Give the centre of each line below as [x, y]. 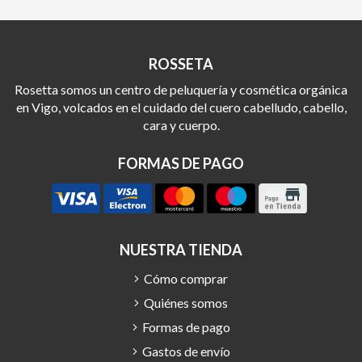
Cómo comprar [186, 279]
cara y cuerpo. [181, 124]
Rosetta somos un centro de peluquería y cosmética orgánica [181, 89]
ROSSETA [181, 63]
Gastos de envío [186, 351]
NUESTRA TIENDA [181, 250]
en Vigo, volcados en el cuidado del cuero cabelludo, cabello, [181, 107]
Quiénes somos [186, 303]
